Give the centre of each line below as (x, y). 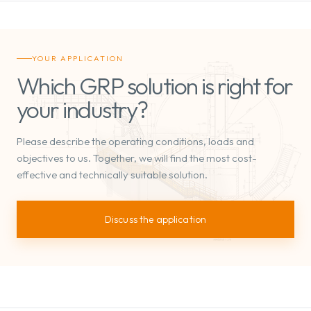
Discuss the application (155, 219)
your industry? (82, 109)
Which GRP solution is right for (155, 85)
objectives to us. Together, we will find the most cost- (137, 158)
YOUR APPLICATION (78, 58)
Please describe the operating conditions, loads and (135, 141)
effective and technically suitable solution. (112, 174)
